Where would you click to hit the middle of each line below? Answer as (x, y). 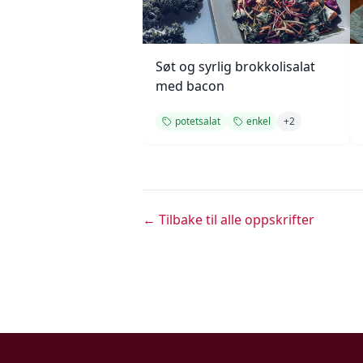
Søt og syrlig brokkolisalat (235, 66)
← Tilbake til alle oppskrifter (228, 220)
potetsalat (198, 121)
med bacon (190, 86)
